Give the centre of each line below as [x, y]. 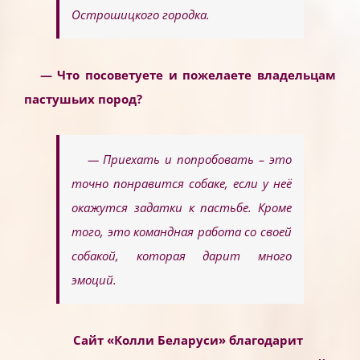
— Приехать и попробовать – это [189, 160]
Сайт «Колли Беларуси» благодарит [188, 340]
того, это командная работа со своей [182, 232]
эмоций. [94, 280]
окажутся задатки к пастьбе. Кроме [182, 208]
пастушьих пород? [83, 99]
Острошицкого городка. [141, 15]
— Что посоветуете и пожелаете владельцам [188, 75]
